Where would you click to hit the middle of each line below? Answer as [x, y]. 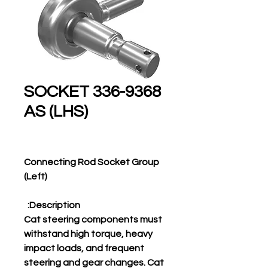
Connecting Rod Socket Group [92, 162]
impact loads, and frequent [84, 248]
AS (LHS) [56, 112]
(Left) [36, 176]
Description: [55, 205]
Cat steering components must [93, 220]
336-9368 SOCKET [57, 92]
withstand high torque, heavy [88, 234]
